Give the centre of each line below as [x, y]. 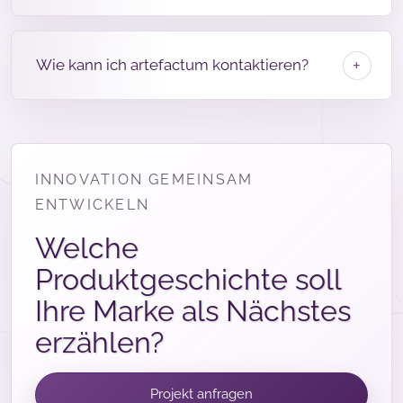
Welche [86, 247]
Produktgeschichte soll [188, 279]
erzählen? [99, 342]
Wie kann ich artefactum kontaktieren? [173, 65]
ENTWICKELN [92, 204]
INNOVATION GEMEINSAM [144, 179]
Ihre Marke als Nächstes [193, 310]
